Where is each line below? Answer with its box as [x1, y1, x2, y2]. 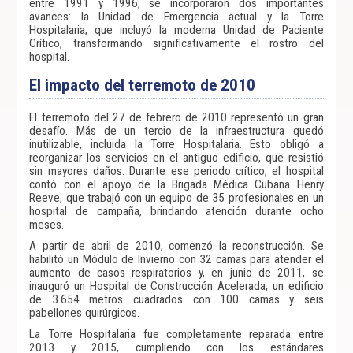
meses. [29, 217, 65, 232]
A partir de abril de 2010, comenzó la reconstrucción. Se [29, 239, 324, 253]
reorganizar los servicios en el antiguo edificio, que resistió [29, 150, 324, 165]
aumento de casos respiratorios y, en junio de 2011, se [29, 266, 324, 280]
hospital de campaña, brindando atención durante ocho [29, 204, 324, 218]
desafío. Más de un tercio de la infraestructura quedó [29, 124, 324, 138]
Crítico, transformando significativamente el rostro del [29, 36, 324, 50]
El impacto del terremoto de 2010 [29, 75, 256, 95]
